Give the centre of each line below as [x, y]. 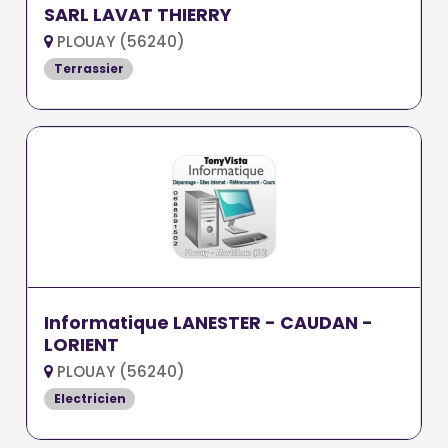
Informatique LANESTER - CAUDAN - [209, 322]
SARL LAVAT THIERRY [138, 15]
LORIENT [82, 344]
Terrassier [88, 69]
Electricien [89, 398]
